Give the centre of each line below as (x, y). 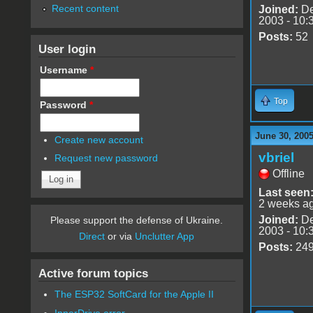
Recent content (85, 8)
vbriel (276, 157)
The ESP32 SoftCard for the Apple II (134, 294)
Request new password (107, 158)
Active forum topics (93, 274)
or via (120, 236)
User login (67, 49)
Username (65, 70)
